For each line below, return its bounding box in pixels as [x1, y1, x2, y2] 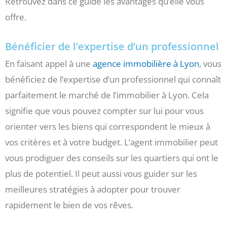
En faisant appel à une [5, 58, 93, 70]
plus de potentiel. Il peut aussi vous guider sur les [5, 168, 197, 180]
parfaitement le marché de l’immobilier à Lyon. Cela [5, 89, 209, 101]
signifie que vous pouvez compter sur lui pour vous [5, 105, 204, 117]
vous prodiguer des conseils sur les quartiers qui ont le [5, 152, 218, 164]
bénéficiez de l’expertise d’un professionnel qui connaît [5, 73, 221, 86]
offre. [5, 11, 26, 23]
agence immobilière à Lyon [93, 58, 199, 70]
